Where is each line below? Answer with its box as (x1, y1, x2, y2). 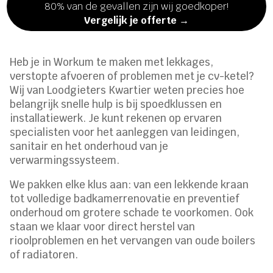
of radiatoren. (10, 248, 79, 262)
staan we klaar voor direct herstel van (10, 220, 196, 234)
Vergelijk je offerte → (84, 14, 189, 27)
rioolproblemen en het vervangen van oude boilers (10, 234, 256, 248)
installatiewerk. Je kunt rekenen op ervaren (10, 112, 222, 126)
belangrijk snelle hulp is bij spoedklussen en (10, 97, 222, 112)
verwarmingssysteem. (10, 154, 120, 168)
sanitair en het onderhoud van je (10, 140, 169, 154)
